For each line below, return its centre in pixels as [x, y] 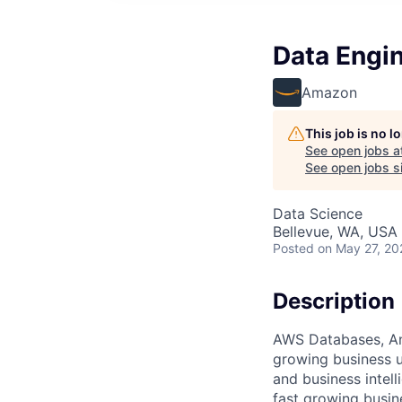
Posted [293, 248]
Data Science [318, 214]
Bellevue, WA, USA [335, 232]
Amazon [329, 92]
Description [334, 301]
